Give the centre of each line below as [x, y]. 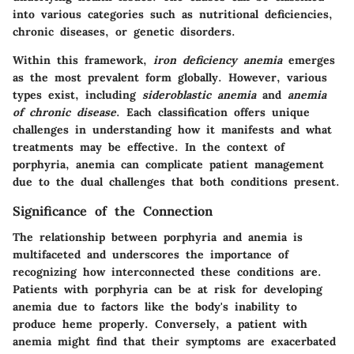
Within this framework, [83, 60]
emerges [309, 60]
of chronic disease [64, 113]
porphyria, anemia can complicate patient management [168, 165]
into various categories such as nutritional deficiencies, [173, 15]
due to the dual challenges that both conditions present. [176, 182]
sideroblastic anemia [199, 95]
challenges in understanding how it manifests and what [172, 130]
